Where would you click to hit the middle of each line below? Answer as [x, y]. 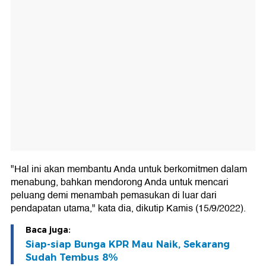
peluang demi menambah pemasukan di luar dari [114, 196]
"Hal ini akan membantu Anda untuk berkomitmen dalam [129, 170]
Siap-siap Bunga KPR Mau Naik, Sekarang [128, 245]
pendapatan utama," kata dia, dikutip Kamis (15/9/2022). [128, 209]
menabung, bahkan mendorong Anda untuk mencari [120, 183]
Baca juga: [48, 230]
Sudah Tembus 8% [72, 258]
